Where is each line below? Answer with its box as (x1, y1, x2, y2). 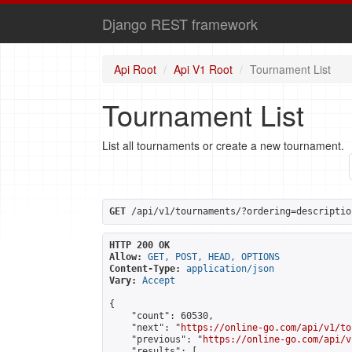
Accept (142, 275, 175, 286)
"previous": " (109, 334, 203, 345)
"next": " (109, 322, 181, 333)
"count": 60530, (109, 310, 214, 321)
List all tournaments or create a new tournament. (102, 137, 344, 153)
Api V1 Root (174, 61, 233, 77)
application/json (186, 263, 274, 274)
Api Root (114, 61, 156, 77)
